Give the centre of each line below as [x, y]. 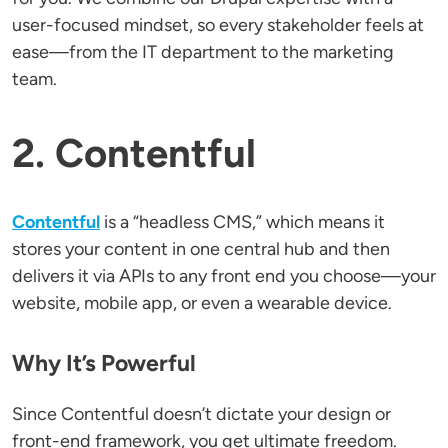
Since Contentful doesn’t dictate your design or [201, 414]
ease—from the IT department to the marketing [203, 52]
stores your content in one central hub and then [201, 249]
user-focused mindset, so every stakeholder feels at [218, 25]
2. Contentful [134, 153]
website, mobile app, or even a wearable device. [202, 303]
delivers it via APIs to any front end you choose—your [224, 276]
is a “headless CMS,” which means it [242, 222]
